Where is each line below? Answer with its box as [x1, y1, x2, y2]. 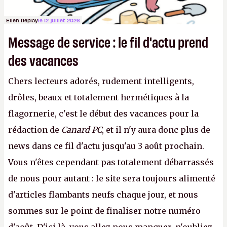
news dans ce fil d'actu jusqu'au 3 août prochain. [8, 141, 204, 151]
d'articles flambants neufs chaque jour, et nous [8, 190, 198, 200]
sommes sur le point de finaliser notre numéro [8, 206, 201, 216]
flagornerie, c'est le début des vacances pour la [8, 108, 199, 119]
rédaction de [8, 125, 61, 135]
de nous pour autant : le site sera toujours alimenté [8, 173, 215, 183]
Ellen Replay [6, 17, 38, 23]
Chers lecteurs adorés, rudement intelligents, [8, 76, 194, 86]
